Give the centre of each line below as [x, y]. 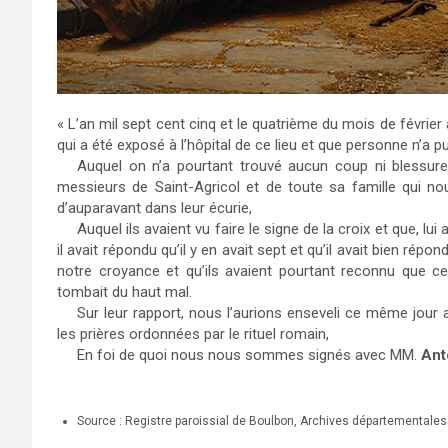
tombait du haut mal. [124, 292]
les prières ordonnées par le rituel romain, [193, 334]
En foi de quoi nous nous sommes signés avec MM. [249, 355]
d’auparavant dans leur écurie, [154, 208]
